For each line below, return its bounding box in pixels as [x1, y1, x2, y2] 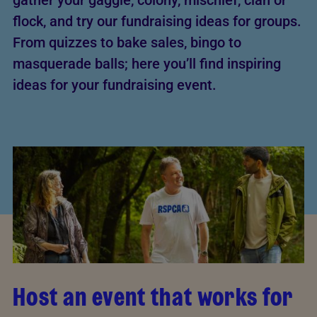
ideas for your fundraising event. [13, 76, 217, 93]
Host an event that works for [13, 278, 294, 315]
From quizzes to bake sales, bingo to [13, 34, 241, 51]
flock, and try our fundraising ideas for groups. [13, 13, 301, 30]
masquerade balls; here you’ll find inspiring [13, 55, 281, 72]
